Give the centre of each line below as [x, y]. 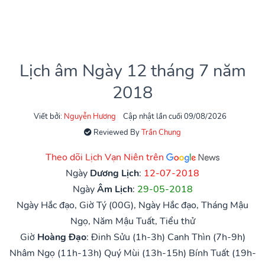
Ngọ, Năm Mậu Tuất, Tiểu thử [132, 221]
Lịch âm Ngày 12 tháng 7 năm [132, 70]
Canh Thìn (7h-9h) [206, 237]
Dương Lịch [114, 173]
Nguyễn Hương [90, 116]
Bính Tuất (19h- [222, 253]
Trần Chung [161, 132]
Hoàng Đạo [62, 237]
